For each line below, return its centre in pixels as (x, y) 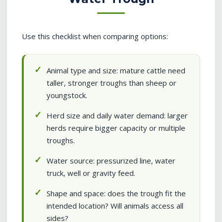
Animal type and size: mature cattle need (116, 70)
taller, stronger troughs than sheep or (111, 83)
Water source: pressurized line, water (111, 161)
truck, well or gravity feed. (91, 173)
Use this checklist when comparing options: (95, 36)
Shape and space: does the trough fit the (116, 193)
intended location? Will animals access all (115, 206)
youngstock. (67, 95)
